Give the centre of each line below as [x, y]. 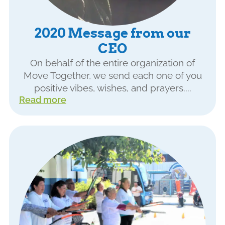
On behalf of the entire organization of [113, 63]
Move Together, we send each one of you [113, 76]
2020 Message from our [113, 33]
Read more [42, 100]
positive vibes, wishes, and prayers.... [113, 88]
